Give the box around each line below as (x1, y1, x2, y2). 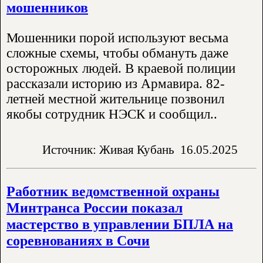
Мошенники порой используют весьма (6, 30, 228, 45)
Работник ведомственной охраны (6, 183, 220, 200)
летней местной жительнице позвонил (6, 91, 224, 106)
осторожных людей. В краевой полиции (6, 60, 235, 76)
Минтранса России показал (6, 200, 183, 216)
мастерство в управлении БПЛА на (6, 216, 233, 232)
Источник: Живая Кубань (42, 143, 174, 157)
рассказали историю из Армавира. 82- (6, 76, 225, 91)
